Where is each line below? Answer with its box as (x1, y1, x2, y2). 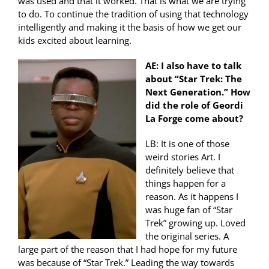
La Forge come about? (145, 112, 243, 125)
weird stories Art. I (145, 151, 220, 163)
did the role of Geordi (145, 99, 243, 112)
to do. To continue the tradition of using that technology (18, 8, 249, 20)
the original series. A (145, 230, 229, 243)
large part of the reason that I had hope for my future (18, 243, 237, 256)
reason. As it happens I (145, 190, 238, 203)
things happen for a (145, 177, 226, 190)
